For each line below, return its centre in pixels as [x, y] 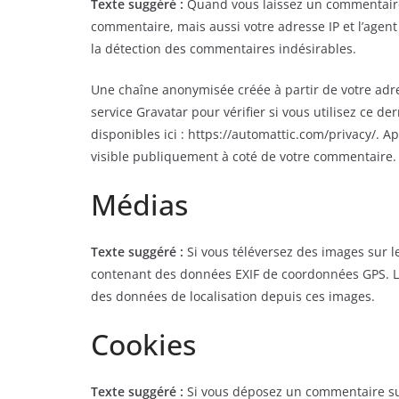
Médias [139, 204]
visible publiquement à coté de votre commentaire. [244, 156]
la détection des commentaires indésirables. [224, 49]
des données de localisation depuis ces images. [233, 296]
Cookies [143, 344]
